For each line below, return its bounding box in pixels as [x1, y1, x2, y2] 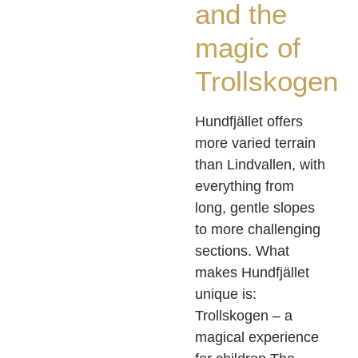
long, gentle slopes [195, 200, 315, 217]
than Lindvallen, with [195, 157, 325, 173]
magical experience [195, 329, 319, 346]
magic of [195, 32, 300, 64]
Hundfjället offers [195, 113, 303, 130]
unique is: [195, 286, 257, 303]
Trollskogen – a [195, 308, 292, 324]
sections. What [195, 243, 289, 260]
